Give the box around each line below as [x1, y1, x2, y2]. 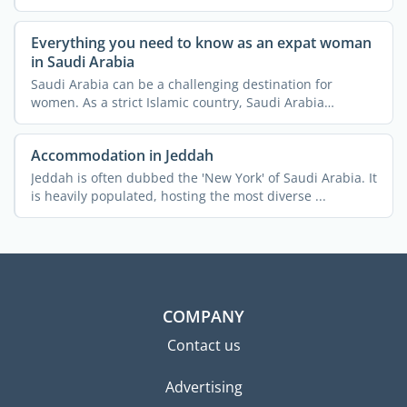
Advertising [164, 377, 243, 398]
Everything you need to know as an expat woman [30, 33, 372, 54]
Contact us [166, 335, 241, 356]
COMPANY [163, 305, 244, 328]
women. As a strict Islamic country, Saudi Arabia [30, 93, 324, 111]
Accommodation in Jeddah [30, 145, 213, 166]
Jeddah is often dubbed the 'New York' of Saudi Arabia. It [30, 168, 377, 186]
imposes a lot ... [30, 111, 126, 129]
